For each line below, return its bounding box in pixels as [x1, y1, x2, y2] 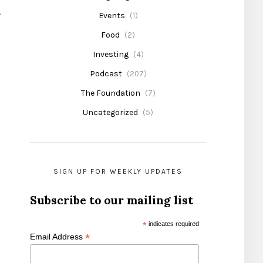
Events [98, 11, 125, 21]
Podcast [89, 69, 122, 79]
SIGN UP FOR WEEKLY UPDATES [53, 167, 183, 176]
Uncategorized [83, 107, 138, 118]
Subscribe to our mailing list [30, 193, 193, 208]
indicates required [147, 220, 199, 228]
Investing [92, 49, 129, 60]
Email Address [30, 232, 85, 242]
